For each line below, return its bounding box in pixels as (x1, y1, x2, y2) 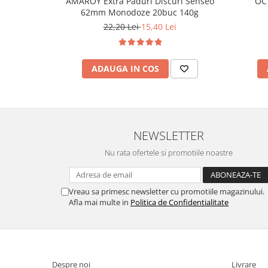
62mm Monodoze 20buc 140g (81, 7, 199, 19)
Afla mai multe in (69, 197, 130, 208)
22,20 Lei (103, 21, 141, 33)
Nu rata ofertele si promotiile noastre (105, 147, 233, 159)
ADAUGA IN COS (91, 63, 159, 75)
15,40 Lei (141, 21, 176, 33)
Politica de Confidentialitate (130, 197, 229, 208)
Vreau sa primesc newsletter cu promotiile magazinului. (69, 186, 264, 197)
